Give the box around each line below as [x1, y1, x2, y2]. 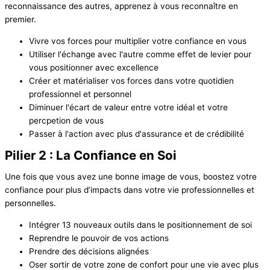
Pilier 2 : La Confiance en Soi [5, 147, 177, 163]
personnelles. [5, 198, 56, 209]
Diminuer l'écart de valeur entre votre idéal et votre [29, 102, 228, 113]
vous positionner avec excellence [29, 63, 159, 73]
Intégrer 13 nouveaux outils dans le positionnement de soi [29, 220, 252, 230]
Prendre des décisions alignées [29, 246, 149, 257]
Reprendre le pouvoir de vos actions [29, 233, 169, 243]
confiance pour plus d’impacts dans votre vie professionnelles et [5, 185, 254, 195]
